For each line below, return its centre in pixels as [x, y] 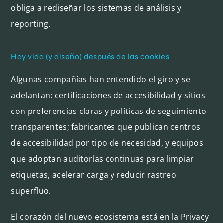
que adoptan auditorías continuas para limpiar [103, 159]
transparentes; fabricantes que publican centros [106, 127]
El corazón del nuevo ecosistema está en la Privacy [110, 216]
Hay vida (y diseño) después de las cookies [90, 56]
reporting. [31, 24]
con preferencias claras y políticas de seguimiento [109, 111]
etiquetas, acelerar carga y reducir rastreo [94, 174]
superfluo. [32, 190]
